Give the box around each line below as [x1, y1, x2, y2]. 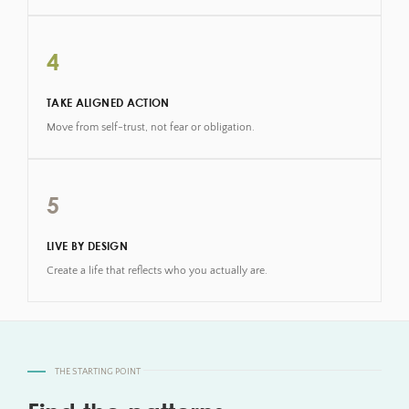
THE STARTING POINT [54, 366, 141, 377]
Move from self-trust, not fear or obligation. [46, 121, 255, 133]
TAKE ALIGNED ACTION [46, 94, 170, 110]
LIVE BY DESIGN [46, 237, 129, 253]
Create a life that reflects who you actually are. [46, 264, 267, 277]
